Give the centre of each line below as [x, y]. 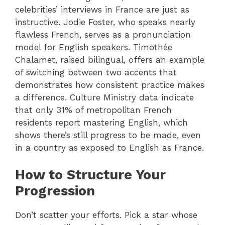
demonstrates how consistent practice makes [110, 85]
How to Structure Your [90, 175]
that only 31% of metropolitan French [93, 110]
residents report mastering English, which [101, 122]
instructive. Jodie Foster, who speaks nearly [105, 22]
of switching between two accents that [96, 72]
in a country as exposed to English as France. [109, 147]
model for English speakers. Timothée [94, 47]
